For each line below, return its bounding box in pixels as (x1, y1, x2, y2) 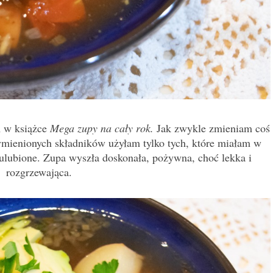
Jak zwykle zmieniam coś (154, 121, 270, 136)
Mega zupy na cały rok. (50, 121, 154, 136)
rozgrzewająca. (6, 165, 72, 180)
